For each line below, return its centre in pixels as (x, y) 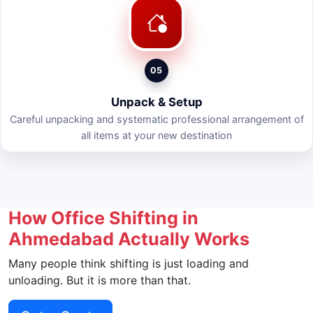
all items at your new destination (156, 136)
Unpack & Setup (156, 102)
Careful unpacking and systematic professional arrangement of (156, 119)
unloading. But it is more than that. (100, 280)
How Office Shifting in (103, 218)
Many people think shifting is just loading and (129, 263)
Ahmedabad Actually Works (129, 239)
